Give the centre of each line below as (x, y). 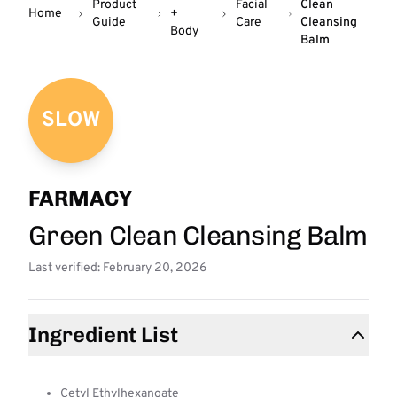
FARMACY (80, 198)
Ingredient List (103, 335)
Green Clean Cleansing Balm (198, 236)
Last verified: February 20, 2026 (117, 268)
